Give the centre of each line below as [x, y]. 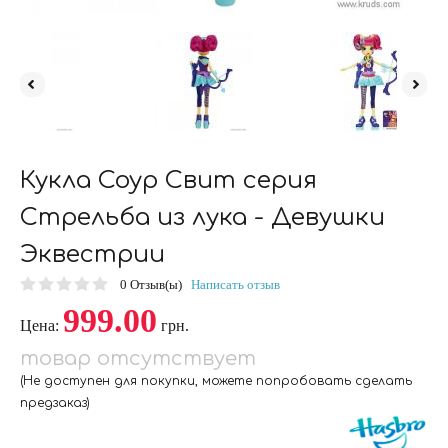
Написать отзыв [235, 284]
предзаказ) [55, 403]
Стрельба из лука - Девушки [202, 217]
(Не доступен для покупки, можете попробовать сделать [216, 381]
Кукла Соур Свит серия [168, 180]
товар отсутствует [138, 358]
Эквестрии [92, 254]
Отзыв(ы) [156, 284]
